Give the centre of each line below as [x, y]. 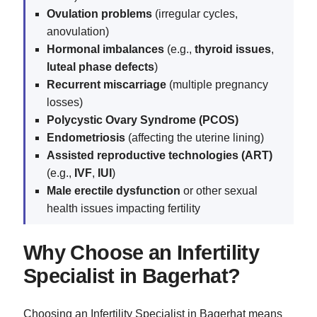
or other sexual [219, 190]
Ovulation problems [99, 13]
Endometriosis [86, 137]
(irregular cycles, [195, 13]
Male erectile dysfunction [114, 190]
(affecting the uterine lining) [195, 137]
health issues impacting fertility [123, 208]
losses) [65, 102]
